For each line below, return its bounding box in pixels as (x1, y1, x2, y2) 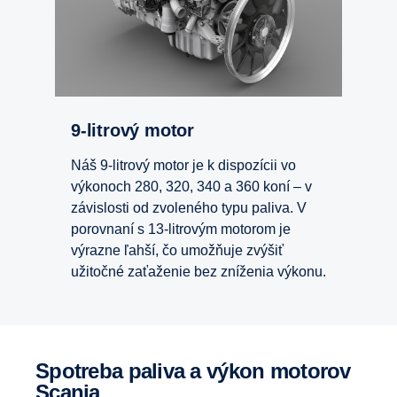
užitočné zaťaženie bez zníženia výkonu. (71, 263, 326, 279)
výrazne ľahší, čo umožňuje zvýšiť (71, 242, 284, 258)
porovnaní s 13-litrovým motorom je (71, 221, 291, 237)
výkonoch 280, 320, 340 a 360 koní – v (71, 178, 312, 194)
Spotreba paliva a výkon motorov (35, 358, 50, 383)
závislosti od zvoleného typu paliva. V (71, 199, 307, 215)
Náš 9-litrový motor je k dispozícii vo (71, 157, 296, 173)
